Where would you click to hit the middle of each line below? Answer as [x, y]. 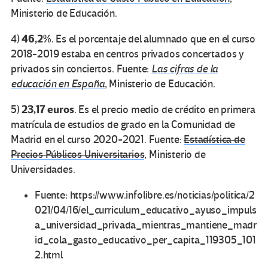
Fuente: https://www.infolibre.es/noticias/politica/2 [145, 195]
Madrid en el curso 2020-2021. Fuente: [98, 139]
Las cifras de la [185, 69]
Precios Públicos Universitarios [78, 154]
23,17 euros [48, 109]
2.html [49, 255]
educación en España [58, 84]
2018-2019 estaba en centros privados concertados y [128, 54]
